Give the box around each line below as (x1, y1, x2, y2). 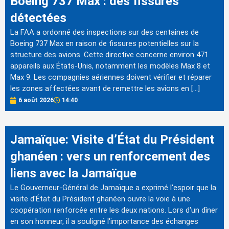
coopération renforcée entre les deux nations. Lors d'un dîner (10, 205, 218, 215)
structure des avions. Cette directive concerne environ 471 (10, 50, 209, 59)
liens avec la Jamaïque (10, 166, 136, 181)
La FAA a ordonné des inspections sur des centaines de (10, 27, 199, 37)
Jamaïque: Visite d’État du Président (10, 132, 214, 147)
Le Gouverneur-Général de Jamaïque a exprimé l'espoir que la (10, 183, 216, 193)
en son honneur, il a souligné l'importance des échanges (10, 217, 198, 226)
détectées (10, 10, 66, 25)
